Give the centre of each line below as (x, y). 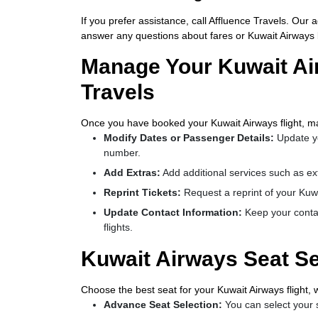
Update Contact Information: (174, 212)
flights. (118, 227)
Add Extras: (132, 172)
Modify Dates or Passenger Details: (190, 138)
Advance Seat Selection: (163, 305)
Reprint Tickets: (144, 192)
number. (122, 153)
